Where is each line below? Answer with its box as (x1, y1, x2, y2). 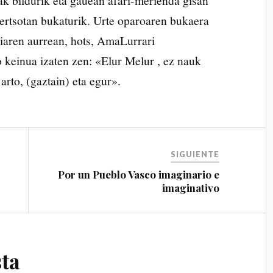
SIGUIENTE (171, 149, 220, 160)
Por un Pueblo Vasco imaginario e (58, 168, 220, 182)
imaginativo (162, 181, 220, 195)
